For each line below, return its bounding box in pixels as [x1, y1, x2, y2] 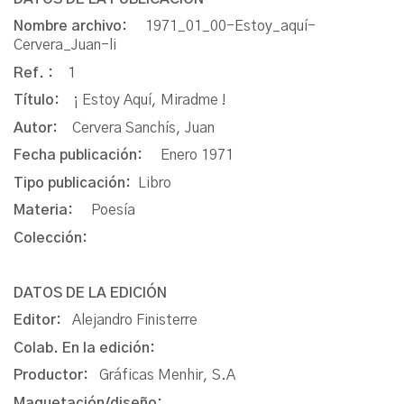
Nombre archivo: [14, 19, 145, 34]
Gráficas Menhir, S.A [99, 368, 235, 383]
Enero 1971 [161, 148, 234, 163]
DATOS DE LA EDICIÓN [14, 285, 174, 300]
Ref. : [14, 65, 68, 80]
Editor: [14, 313, 72, 328]
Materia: [14, 203, 91, 218]
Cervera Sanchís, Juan [72, 120, 215, 135]
